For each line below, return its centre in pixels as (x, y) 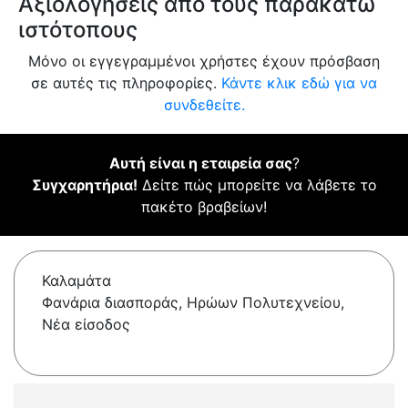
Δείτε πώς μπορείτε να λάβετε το (257, 185)
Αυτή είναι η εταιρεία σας (200, 163)
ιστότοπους (78, 30)
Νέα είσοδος (86, 325)
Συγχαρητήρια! (84, 185)
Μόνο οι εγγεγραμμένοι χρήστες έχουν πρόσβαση (204, 61)
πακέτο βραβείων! (204, 207)
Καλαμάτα (76, 281)
